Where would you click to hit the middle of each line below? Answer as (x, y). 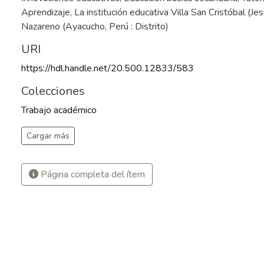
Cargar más (48, 136)
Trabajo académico (59, 110)
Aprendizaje (46, 12)
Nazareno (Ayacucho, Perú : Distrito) (95, 27)
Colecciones (53, 91)
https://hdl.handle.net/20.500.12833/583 (108, 68)
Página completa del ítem (92, 174)
